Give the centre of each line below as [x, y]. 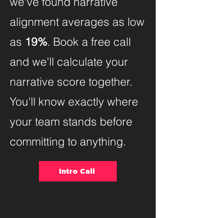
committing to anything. [68, 141]
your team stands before [71, 121]
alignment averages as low [77, 22]
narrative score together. [71, 82]
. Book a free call [89, 42]
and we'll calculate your [69, 62]
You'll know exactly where [74, 101]
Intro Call [77, 171]
